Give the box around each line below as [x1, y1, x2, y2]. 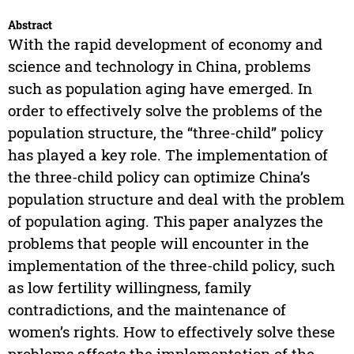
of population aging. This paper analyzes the [7, 211, 323, 232]
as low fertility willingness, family [7, 277, 251, 298]
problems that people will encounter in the [7, 233, 309, 254]
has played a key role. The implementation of [7, 145, 328, 165]
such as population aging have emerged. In [7, 78, 312, 99]
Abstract [7, 17, 52, 33]
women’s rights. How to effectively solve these [7, 322, 335, 342]
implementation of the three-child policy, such [7, 255, 335, 276]
